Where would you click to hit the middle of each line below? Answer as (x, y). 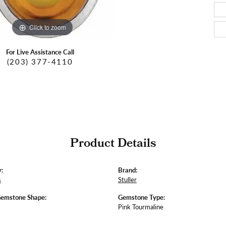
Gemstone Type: (142, 197)
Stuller (127, 180)
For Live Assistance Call (40, 52)
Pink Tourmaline (141, 207)
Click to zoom (48, 27)
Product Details (113, 145)
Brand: (128, 170)
